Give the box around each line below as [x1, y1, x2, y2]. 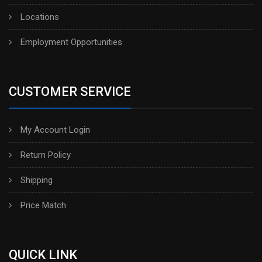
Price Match [20, 199, 66, 211]
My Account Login [20, 124, 90, 135]
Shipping [20, 174, 53, 185]
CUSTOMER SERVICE [9, 84, 131, 99]
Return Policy [20, 149, 71, 160]
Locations [20, 11, 59, 22]
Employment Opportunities [20, 36, 122, 47]
